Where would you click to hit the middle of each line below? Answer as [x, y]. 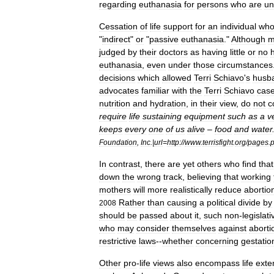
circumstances [245, 65]
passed [154, 215]
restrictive [118, 241]
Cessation [118, 26]
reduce [228, 190]
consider [153, 228]
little [238, 52]
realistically [191, 190]
